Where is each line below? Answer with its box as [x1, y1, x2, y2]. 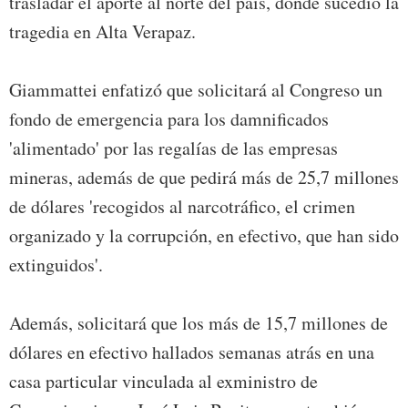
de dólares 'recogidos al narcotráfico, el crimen [9, 193, 355, 219]
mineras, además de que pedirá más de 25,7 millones [9, 164, 399, 189]
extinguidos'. [9, 251, 103, 277]
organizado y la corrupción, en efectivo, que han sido [9, 222, 399, 248]
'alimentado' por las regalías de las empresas [9, 135, 338, 160]
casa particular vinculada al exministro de [9, 368, 318, 393]
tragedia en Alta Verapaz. [9, 18, 196, 44]
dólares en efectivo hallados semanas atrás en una [9, 339, 374, 364]
